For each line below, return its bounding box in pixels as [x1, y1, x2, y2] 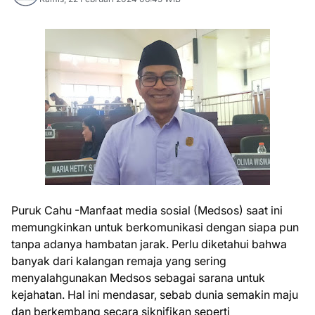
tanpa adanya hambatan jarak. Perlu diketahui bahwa [11, 237, 287, 251]
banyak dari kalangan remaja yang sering [11, 254, 226, 268]
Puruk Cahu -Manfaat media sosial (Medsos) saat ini [11, 203, 283, 217]
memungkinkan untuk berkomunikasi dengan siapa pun [11, 220, 299, 234]
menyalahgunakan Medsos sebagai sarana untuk [11, 271, 265, 285]
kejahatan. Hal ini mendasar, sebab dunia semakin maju [11, 288, 298, 302]
